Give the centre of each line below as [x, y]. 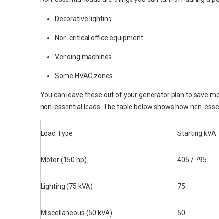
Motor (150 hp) [64, 160]
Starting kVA [197, 133]
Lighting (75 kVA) [67, 186]
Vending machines [83, 57]
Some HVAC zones [84, 76]
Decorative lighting [83, 19]
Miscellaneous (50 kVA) [77, 213]
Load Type [57, 133]
